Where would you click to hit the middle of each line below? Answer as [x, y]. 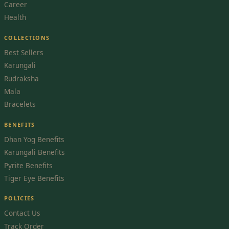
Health [15, 17]
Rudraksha [21, 78]
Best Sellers [24, 52]
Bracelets [20, 104]
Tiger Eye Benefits [34, 178]
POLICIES [19, 198]
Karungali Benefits [35, 152]
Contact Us [22, 213]
